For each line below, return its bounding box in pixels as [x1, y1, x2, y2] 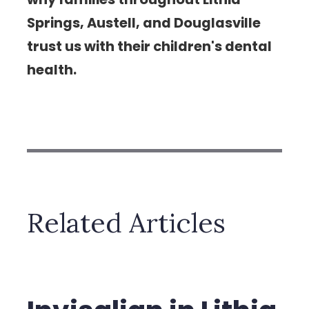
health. [27, 59, 77, 79]
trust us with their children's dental [27, 36, 272, 56]
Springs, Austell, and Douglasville [27, 12, 261, 32]
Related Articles [27, 205, 226, 240]
